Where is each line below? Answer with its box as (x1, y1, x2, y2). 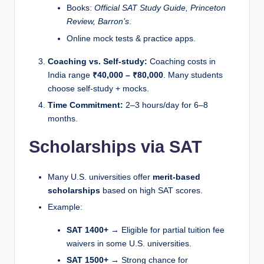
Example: (48, 202, 82, 212)
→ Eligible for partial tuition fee (108, 225, 225, 235)
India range (48, 70, 93, 80)
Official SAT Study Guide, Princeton (94, 4, 226, 13)
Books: (67, 4, 94, 13)
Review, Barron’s (67, 17, 129, 27)
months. (48, 114, 78, 123)
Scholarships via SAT (29, 137, 202, 156)
